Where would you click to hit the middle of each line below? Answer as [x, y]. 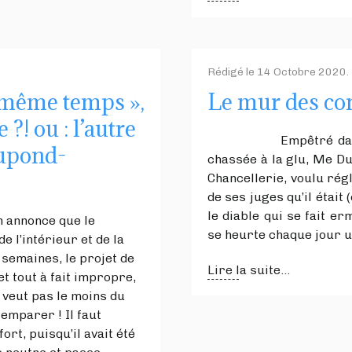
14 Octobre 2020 [302, 71]
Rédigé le [232, 71]
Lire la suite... [249, 269]
